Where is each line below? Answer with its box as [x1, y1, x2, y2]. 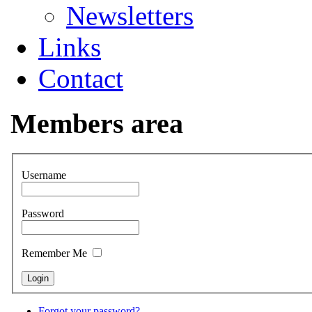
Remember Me [22, 247, 90, 260]
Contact [38, 63, 123, 94]
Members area [10, 107, 183, 139]
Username [22, 169, 66, 182]
